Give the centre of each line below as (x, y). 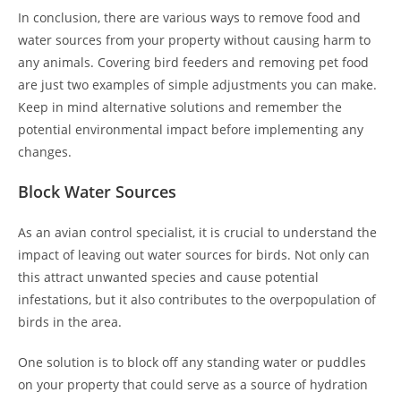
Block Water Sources (97, 192)
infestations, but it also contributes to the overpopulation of (197, 299)
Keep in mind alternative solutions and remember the (180, 107)
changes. (45, 152)
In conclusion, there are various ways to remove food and (189, 17)
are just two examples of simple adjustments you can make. (197, 85)
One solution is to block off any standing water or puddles (192, 362)
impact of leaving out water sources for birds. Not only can (194, 255)
